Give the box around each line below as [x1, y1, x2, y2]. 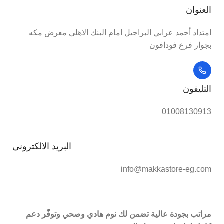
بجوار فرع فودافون [149, 41, 211, 49]
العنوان [186, 5, 211, 15]
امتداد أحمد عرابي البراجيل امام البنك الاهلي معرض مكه [29, 28, 211, 37]
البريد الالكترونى [12, 141, 71, 151]
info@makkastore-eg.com [121, 165, 211, 173]
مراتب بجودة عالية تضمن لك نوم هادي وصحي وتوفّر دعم [26, 210, 211, 218]
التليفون [183, 84, 211, 94]
